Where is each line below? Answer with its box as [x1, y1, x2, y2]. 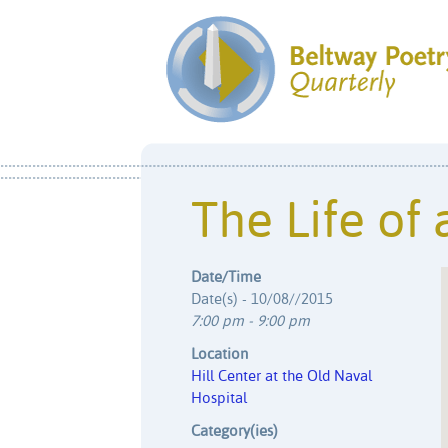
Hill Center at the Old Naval [191, 368, 372, 384]
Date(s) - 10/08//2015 [191, 291, 333, 307]
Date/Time [191, 269, 261, 285]
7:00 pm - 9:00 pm [191, 313, 310, 329]
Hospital [191, 390, 247, 406]
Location [191, 346, 248, 362]
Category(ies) [191, 424, 278, 439]
